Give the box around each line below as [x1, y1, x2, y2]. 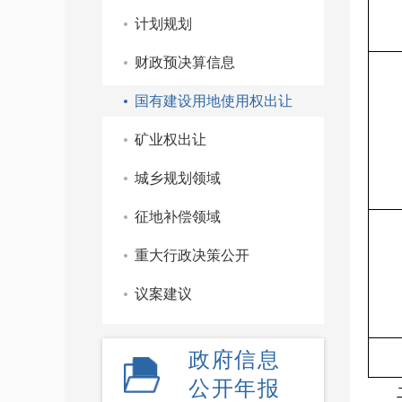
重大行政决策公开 [135, 248, 249, 263]
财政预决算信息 [135, 55, 235, 70]
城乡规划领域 [135, 170, 221, 186]
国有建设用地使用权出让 [135, 93, 293, 109]
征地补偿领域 [135, 209, 221, 224]
